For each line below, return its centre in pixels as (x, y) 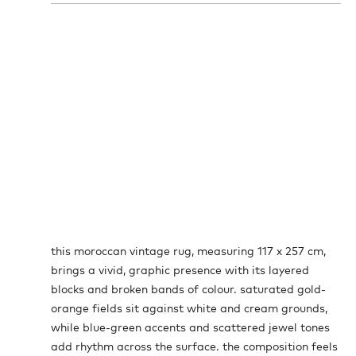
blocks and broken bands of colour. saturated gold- (188, 290)
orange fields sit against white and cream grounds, (189, 310)
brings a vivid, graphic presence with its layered (180, 271)
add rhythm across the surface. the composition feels (194, 348)
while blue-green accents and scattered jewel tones (190, 329)
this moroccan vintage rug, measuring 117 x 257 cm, (188, 252)
